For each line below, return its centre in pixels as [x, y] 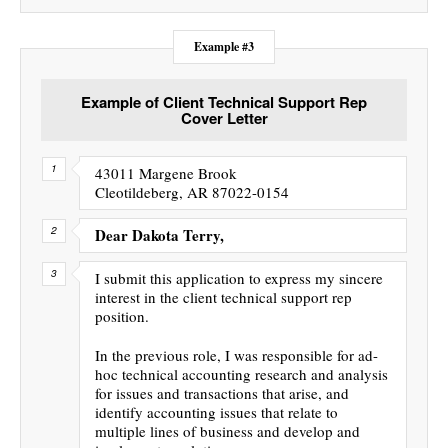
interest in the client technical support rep [223, 296]
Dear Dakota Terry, [159, 234]
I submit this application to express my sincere [239, 277]
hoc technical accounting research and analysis [241, 373]
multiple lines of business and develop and [227, 430]
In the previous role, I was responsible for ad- [236, 354]
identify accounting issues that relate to [216, 411]
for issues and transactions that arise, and [222, 392]
